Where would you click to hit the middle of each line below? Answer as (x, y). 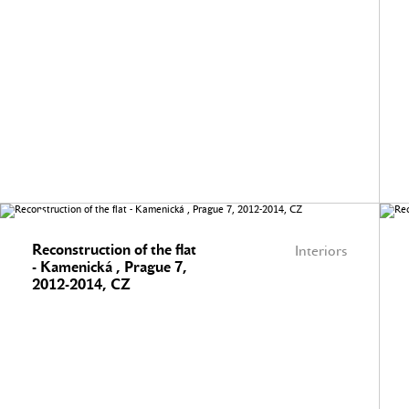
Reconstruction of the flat (114, 250)
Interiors (321, 251)
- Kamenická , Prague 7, (110, 267)
